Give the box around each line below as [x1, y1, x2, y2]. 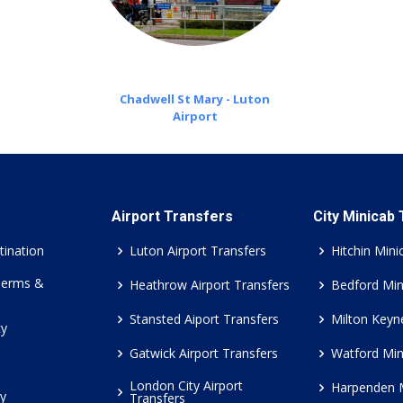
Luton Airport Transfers [130, 242, 266, 259]
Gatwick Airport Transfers [130, 345, 278, 362]
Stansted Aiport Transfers [130, 310, 279, 327]
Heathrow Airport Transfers [130, 276, 290, 293]
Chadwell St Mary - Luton [120, 91, 270, 107]
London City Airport [130, 377, 243, 394]
